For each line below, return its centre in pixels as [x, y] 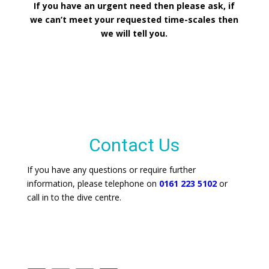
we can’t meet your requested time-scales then [134, 20]
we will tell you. [134, 34]
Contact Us [134, 145]
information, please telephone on [93, 183]
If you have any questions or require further [111, 169]
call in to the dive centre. [74, 197]
